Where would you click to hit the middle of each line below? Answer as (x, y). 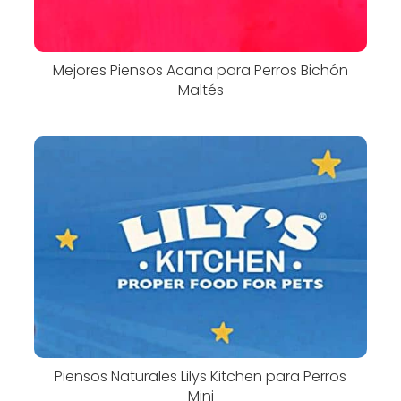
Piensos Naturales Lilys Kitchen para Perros (200, 377)
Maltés (200, 90)
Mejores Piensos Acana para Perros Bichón (200, 70)
